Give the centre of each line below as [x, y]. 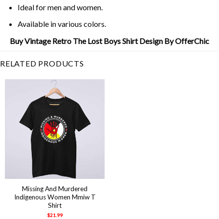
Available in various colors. [62, 24]
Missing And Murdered [55, 189]
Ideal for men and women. [60, 7]
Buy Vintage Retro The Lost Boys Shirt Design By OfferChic [109, 41]
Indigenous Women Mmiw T [55, 197]
